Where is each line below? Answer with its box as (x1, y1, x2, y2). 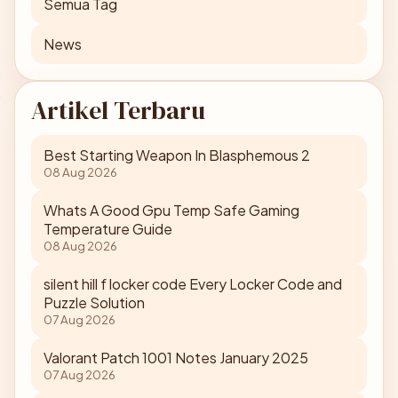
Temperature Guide (44, 219, 172, 238)
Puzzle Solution (44, 293, 145, 312)
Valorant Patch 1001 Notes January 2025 (44, 348, 308, 367)
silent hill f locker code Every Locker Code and (44, 275, 342, 293)
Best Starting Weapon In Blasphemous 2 (44, 146, 310, 164)
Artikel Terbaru (31, 93, 205, 127)
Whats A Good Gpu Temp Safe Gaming (44, 201, 299, 219)
